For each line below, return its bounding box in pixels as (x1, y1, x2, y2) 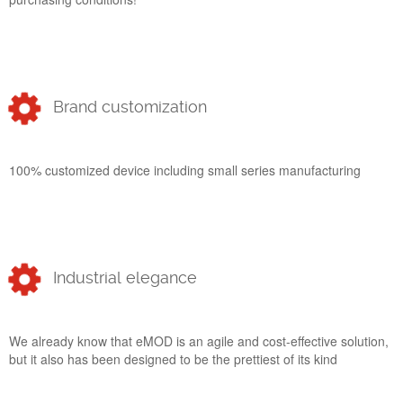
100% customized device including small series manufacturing (9, 161, 361, 180)
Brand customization (52, 98, 207, 117)
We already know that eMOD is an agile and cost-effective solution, (9, 332, 389, 351)
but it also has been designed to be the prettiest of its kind (9, 350, 337, 369)
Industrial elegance (52, 269, 197, 288)
